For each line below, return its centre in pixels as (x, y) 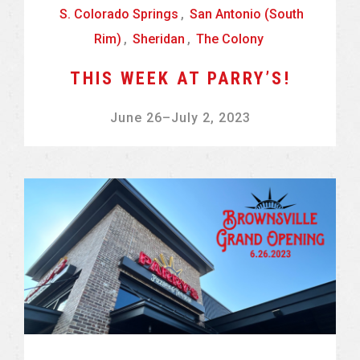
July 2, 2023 (211, 118)
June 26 (136, 118)
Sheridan (159, 39)
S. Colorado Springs (119, 14)
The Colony (230, 39)
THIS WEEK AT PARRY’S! (180, 79)
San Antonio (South (246, 14)
